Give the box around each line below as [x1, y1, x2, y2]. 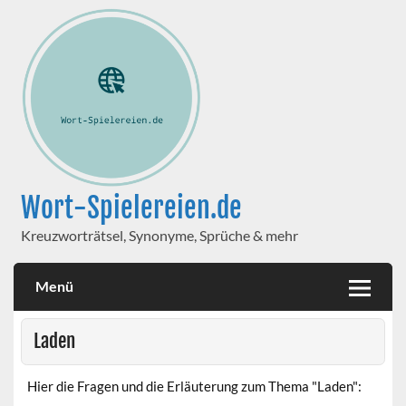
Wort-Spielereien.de [20, 189, 242, 226]
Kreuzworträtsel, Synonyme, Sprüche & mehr [20, 226, 298, 244]
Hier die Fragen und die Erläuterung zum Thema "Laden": [27, 377, 362, 394]
